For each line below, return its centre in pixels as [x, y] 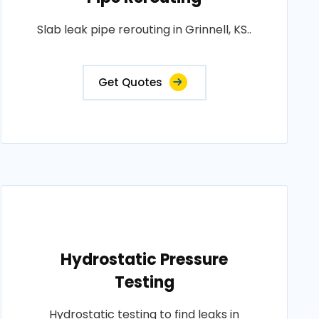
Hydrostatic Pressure [145, 260]
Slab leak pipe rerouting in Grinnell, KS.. [145, 30]
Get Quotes [130, 82]
